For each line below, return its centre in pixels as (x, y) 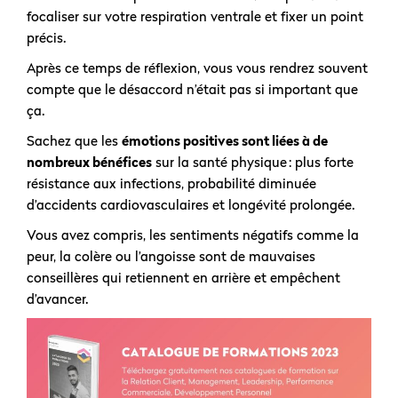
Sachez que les (74, 140)
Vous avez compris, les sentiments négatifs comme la (193, 235)
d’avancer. (65, 298)
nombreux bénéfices (89, 162)
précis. (52, 37)
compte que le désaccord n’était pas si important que (192, 89)
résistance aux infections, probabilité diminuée (171, 183)
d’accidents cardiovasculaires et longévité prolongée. (193, 204)
